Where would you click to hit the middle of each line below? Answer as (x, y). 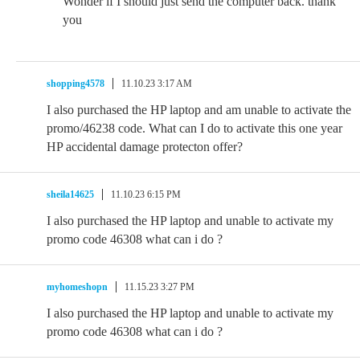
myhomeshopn (77, 287)
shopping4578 (76, 84)
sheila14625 (70, 194)
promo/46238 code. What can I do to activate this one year (194, 128)
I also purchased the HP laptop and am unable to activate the (199, 110)
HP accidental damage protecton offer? (145, 147)
